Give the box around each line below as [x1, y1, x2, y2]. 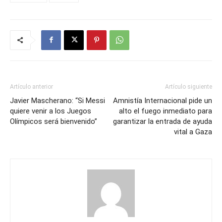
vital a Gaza [174, 127, 212, 136]
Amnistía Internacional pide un [113, 96, 212, 105]
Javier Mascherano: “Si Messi [10, 96, 105, 105]
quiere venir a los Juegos [10, 106, 91, 115]
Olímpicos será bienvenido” [10, 116, 97, 126]
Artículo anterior [10, 83, 53, 90]
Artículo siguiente [165, 83, 212, 90]
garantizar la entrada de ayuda [113, 116, 212, 126]
